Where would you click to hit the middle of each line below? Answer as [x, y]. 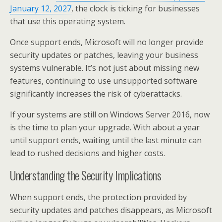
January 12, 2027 [41, 8]
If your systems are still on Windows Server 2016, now [110, 114]
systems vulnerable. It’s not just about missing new [105, 68]
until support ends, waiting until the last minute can [106, 140]
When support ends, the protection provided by [98, 197]
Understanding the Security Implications [86, 175]
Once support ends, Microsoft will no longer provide [107, 42]
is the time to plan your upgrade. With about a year [105, 127]
